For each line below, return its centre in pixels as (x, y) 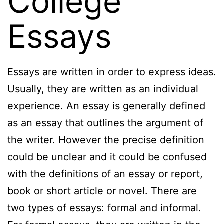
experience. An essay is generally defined (106, 106)
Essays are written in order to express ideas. (112, 72)
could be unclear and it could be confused (107, 157)
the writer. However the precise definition (106, 140)
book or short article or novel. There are (102, 191)
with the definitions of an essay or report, (105, 174)
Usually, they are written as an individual (103, 89)
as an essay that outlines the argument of (105, 123)
